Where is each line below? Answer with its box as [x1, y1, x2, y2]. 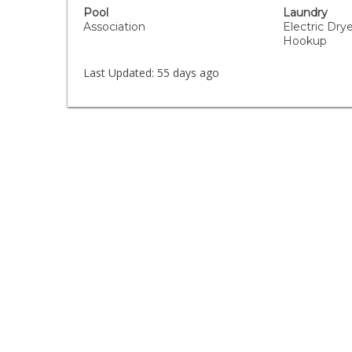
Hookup [282, 34, 327, 48]
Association [83, 20, 146, 34]
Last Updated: [83, 65, 155, 80]
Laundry [282, 5, 328, 20]
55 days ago [154, 65, 220, 80]
